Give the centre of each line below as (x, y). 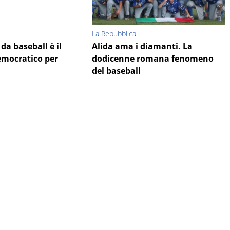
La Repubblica (114, 34)
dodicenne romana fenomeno (152, 59)
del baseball (116, 71)
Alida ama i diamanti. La (142, 46)
